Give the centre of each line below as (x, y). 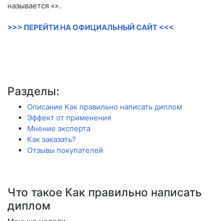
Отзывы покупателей (65, 150)
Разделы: (33, 91)
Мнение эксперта (59, 129)
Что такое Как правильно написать (105, 192)
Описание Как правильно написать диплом (105, 107)
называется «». (34, 6)
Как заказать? (52, 140)
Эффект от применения (69, 118)
